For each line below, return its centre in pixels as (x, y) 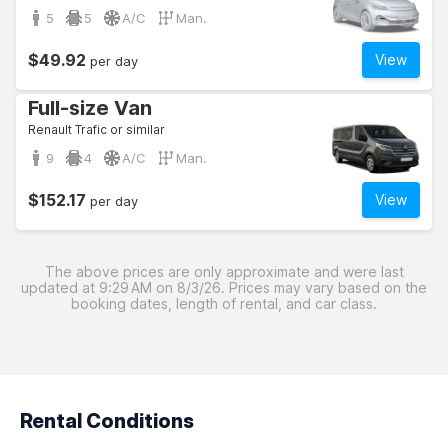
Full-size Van (90, 108)
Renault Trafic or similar (96, 129)
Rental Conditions (107, 421)
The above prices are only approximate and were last (224, 271)
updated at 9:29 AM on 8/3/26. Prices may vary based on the (224, 287)
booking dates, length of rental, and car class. (224, 303)
